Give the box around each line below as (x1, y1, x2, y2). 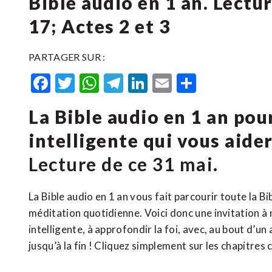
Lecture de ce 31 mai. (29, 153, 219, 175)
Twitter (75, 71, 140, 95)
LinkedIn (148, 71, 221, 95)
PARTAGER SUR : (29, 51, 106, 63)
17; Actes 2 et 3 (29, 15, 171, 37)
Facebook (50, 71, 132, 95)
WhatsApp (99, 71, 191, 95)
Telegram (123, 71, 203, 95)
